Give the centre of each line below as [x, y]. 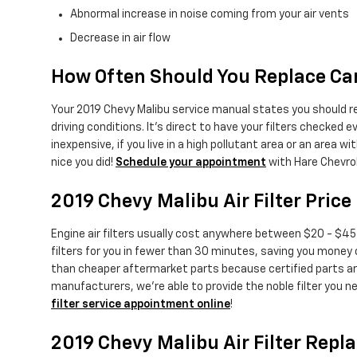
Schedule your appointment [191, 163]
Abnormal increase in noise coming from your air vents [210, 15]
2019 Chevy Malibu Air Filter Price [201, 202]
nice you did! [83, 163]
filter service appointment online [141, 305]
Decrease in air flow [120, 39]
